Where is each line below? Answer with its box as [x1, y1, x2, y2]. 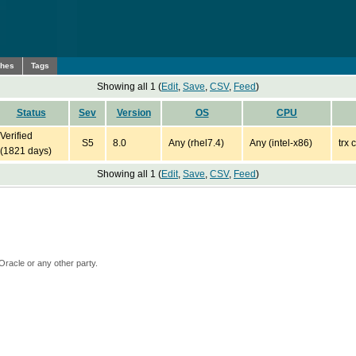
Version [116, 107, 151, 118]
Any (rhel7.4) [168, 137, 224, 149]
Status [16, 107, 46, 118]
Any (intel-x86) [250, 137, 312, 149]
